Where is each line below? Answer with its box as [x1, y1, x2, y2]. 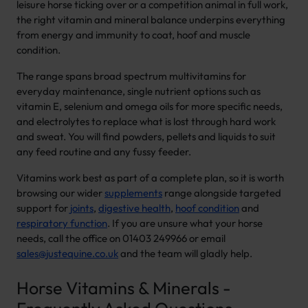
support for [16, 201, 70, 215]
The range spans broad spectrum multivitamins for [16, 69, 246, 83]
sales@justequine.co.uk [16, 247, 118, 261]
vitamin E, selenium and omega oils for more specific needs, [16, 100, 283, 113]
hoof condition [175, 201, 239, 215]
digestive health [98, 201, 170, 215]
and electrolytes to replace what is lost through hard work [16, 115, 276, 129]
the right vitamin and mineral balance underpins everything [16, 13, 285, 27]
